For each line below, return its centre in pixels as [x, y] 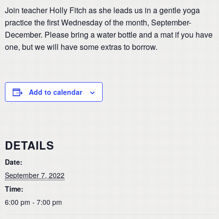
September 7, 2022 [35, 175]
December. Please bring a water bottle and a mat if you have [109, 34]
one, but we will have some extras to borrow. [81, 47]
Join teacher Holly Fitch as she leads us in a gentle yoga [102, 10]
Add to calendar [55, 92]
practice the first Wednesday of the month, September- [98, 22]
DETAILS [30, 145]
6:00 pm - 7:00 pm [33, 202]
